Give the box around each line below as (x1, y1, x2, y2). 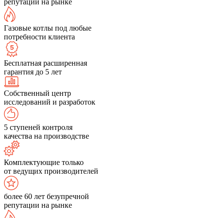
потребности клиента (4, 33, 75, 41)
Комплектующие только (4, 158, 84, 166)
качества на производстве (4, 132, 89, 140)
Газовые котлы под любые (4, 24, 91, 32)
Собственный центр (4, 89, 71, 97)
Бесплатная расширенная (4, 59, 87, 67)
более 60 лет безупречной (4, 192, 89, 200)
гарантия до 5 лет (4, 68, 62, 76)
